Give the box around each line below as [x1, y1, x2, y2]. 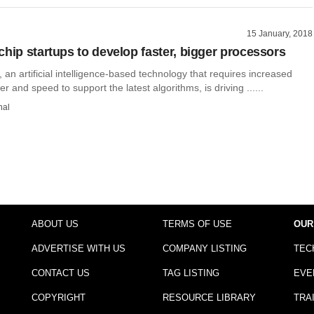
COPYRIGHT [31, 292, 86, 303]
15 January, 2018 [247, 29, 313, 39]
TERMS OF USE [162, 218, 232, 229]
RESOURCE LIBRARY [162, 292, 256, 303]
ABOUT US [31, 218, 78, 229]
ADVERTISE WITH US [31, 243, 125, 254]
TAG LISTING [162, 267, 219, 278]
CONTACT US [31, 267, 90, 278]
